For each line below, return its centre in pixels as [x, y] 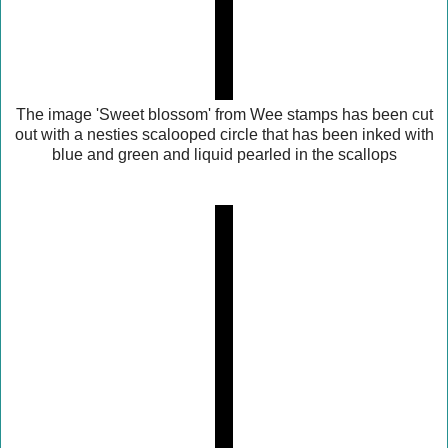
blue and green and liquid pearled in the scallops [224, 154]
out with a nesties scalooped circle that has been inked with [224, 134]
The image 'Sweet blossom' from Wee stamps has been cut [224, 114]
